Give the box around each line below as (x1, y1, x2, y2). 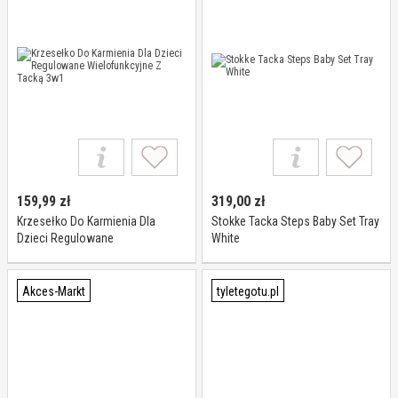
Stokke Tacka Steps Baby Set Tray (211, 214, 379, 228)
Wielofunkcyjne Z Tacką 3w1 (17, 248, 160, 262)
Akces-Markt (22, 284, 85, 298)
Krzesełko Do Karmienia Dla (17, 214, 155, 228)
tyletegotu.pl (217, 284, 279, 298)
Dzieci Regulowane (17, 231, 114, 245)
